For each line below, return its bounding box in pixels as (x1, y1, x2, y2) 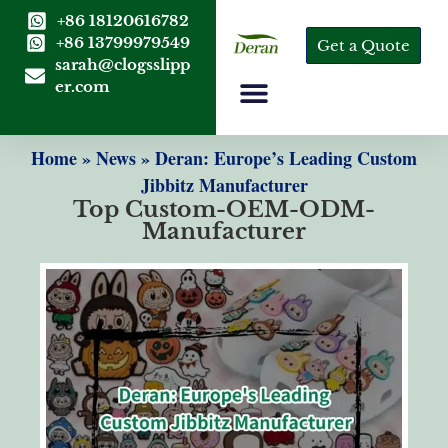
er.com (55, 77, 110, 96)
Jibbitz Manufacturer (140, 172, 308, 198)
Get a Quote (316, 35, 410, 55)
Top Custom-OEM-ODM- (73, 196, 375, 223)
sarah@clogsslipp (55, 55, 190, 74)
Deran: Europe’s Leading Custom (155, 145, 417, 171)
